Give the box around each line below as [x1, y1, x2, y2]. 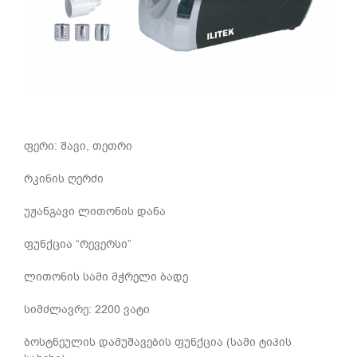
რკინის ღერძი [24, 171, 104, 187]
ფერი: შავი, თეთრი [24, 139, 132, 155]
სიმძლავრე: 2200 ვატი [24, 302, 150, 318]
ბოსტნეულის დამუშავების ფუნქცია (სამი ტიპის [24, 335, 292, 351]
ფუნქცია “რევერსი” [24, 237, 131, 253]
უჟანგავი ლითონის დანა [24, 204, 166, 220]
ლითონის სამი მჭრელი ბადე [24, 269, 188, 285]
